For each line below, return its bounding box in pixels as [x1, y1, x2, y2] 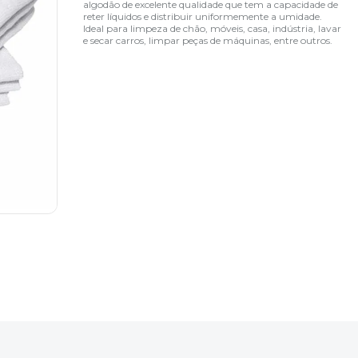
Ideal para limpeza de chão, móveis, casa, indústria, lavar [83, 22, 342, 34]
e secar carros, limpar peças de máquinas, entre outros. [83, 34, 333, 46]
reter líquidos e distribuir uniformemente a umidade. [83, 10, 323, 22]
